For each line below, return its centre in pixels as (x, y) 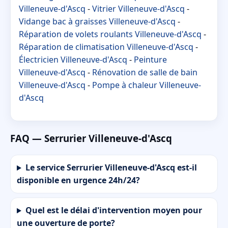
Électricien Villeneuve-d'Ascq (73, 59)
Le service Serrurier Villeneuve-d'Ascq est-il (111, 168)
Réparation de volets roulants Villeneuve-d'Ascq (110, 34)
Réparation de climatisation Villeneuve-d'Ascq (106, 47)
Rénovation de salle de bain (145, 72)
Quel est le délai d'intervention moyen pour (113, 210)
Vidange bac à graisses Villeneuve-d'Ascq (97, 21)
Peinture (150, 59)
